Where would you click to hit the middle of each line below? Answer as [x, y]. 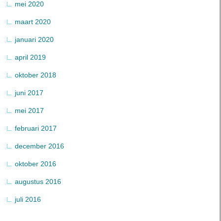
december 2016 [39, 146]
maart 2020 [33, 22]
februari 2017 [36, 129]
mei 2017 [29, 111]
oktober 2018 [36, 75]
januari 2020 [34, 40]
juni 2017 [29, 93]
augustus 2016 [38, 182]
